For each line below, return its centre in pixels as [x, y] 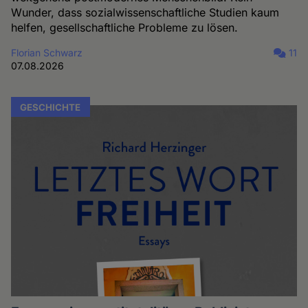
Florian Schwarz [47, 53]
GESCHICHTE [51, 107]
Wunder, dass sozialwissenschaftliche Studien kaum [145, 13]
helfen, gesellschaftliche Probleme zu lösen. [125, 28]
